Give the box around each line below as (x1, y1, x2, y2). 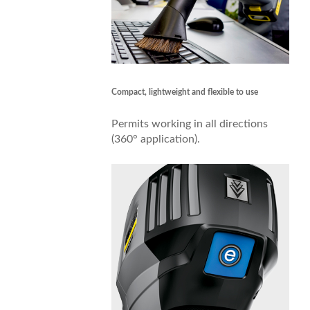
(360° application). (111, 133, 200, 145)
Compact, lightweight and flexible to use (111, 87, 258, 96)
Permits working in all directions (111, 118, 268, 129)
